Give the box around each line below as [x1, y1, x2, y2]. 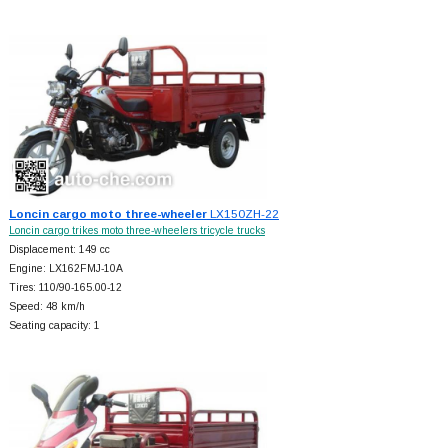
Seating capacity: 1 [8, 320, 100, 332]
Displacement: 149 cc [8, 244, 110, 256]
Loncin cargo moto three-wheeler [8, 207, 207, 221]
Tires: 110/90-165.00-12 [8, 282, 122, 294]
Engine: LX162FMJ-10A [8, 263, 123, 275]
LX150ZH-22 [206, 207, 279, 221]
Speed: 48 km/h [8, 301, 85, 313]
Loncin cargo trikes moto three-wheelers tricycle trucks [8, 225, 265, 237]
